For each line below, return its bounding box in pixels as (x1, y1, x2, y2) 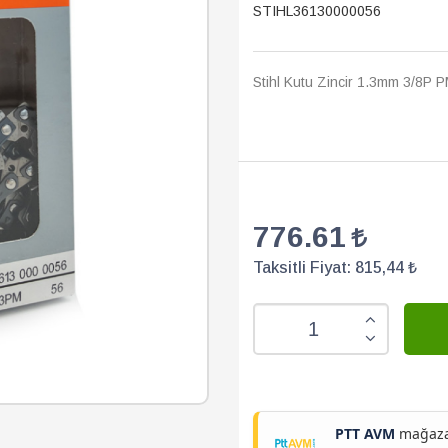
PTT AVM (335, 424, 395, 443)
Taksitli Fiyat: (253, 259, 355, 276)
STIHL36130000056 (253, 3, 381, 19)
